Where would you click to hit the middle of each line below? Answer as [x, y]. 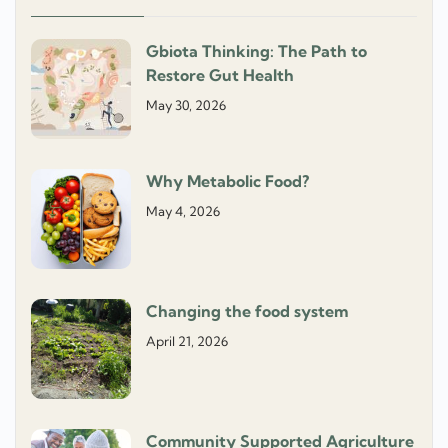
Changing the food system [247, 311]
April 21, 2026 [187, 341]
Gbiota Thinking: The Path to [256, 51]
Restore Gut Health [220, 75]
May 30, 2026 [186, 105]
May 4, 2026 [183, 211]
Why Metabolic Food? [227, 181]
